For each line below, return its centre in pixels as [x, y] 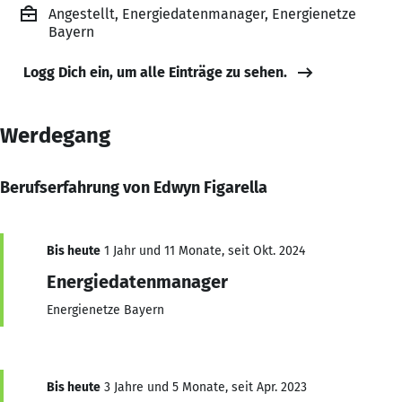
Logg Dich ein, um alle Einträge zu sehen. [155, 72]
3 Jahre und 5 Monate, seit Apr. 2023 [204, 387]
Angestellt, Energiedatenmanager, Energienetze [202, 13]
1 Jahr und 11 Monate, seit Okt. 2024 [203, 250]
